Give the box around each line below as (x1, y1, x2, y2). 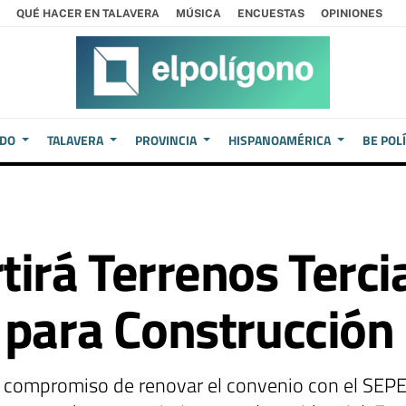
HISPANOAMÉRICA (228, 130, 331, 150)
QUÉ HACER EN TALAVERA (16, 6, 159, 20)
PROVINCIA (135, 130, 198, 150)
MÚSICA (176, 6, 221, 20)
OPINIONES (321, 6, 382, 20)
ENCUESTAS (237, 6, 304, 20)
